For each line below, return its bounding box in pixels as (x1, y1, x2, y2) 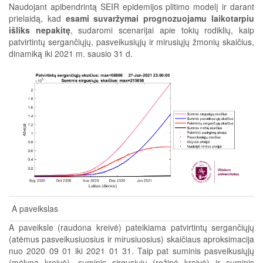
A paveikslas (12, 202, 58, 214)
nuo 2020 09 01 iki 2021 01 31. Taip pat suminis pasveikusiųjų (9, 244, 254, 257)
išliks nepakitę (9, 23, 70, 36)
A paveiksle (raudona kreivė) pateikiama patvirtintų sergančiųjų (9, 221, 254, 233)
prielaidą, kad (9, 12, 66, 24)
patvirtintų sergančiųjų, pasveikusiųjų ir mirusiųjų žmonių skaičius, (9, 35, 254, 48)
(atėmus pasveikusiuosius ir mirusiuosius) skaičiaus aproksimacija (9, 232, 254, 245)
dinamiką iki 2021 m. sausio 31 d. (9, 47, 133, 59)
